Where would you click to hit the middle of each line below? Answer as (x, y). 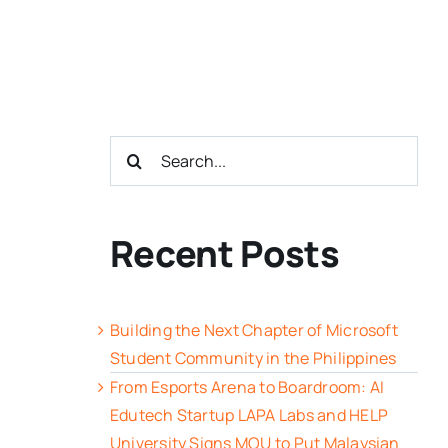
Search (136, 148)
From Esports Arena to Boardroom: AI (247, 387)
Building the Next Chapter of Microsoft (253, 330)
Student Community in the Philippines (253, 358)
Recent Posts (224, 253)
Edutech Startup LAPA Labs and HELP (249, 415)
